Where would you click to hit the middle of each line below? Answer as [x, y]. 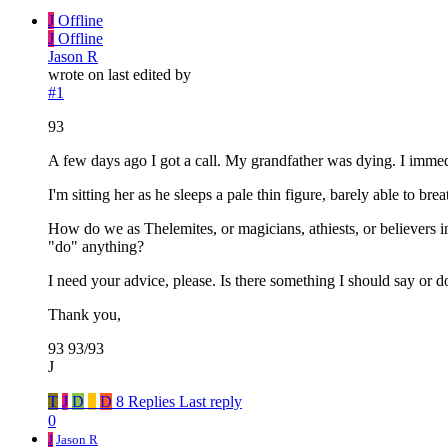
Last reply [210, 401]
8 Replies [145, 401]
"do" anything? [96, 246]
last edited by [149, 74]
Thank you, [84, 314]
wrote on [78, 74]
